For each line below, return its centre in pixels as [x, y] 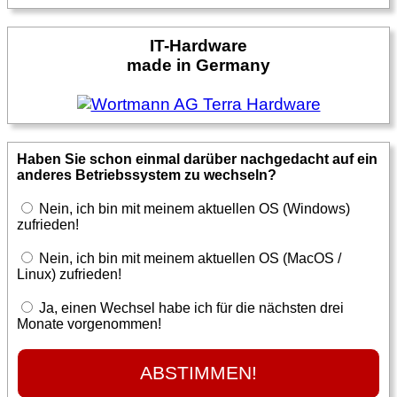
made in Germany [198, 65]
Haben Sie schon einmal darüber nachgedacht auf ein [197, 159]
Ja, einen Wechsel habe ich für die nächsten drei [190, 307]
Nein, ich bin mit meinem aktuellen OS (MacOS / [188, 258]
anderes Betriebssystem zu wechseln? [147, 175]
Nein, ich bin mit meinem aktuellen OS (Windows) [193, 208]
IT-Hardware [198, 45]
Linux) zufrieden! [69, 274]
